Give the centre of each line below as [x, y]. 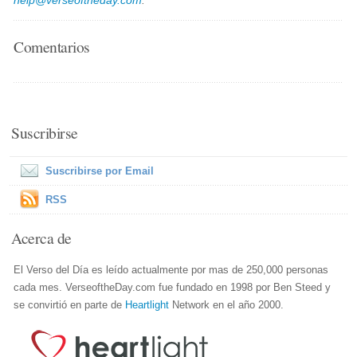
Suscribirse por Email [100, 171]
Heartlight [147, 305]
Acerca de [41, 237]
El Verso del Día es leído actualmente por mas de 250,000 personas [171, 270]
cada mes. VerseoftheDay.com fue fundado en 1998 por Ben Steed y [173, 287]
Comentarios [52, 46]
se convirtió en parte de [70, 305]
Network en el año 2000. [227, 305]
